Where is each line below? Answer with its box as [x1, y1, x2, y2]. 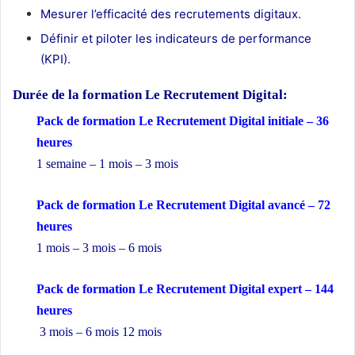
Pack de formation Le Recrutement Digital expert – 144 [36, 281, 334, 296]
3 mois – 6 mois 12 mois [36, 324, 162, 338]
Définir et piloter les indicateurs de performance [40, 31, 311, 47]
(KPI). [40, 52, 71, 67]
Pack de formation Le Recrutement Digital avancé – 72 [36, 197, 330, 212]
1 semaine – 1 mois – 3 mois [36, 156, 181, 170]
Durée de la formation [13, 87, 142, 103]
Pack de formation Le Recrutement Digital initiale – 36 [36, 113, 329, 128]
